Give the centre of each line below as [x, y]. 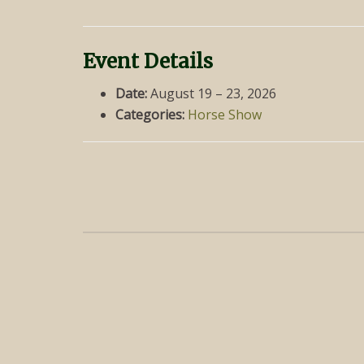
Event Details [148, 61]
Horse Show [225, 114]
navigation [168, 291]
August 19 [181, 93]
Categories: [150, 114]
